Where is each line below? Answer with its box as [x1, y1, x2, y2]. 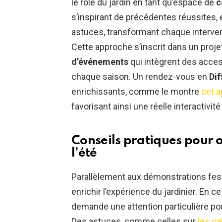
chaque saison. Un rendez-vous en [71, 71, 209, 82]
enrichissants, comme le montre [71, 86, 201, 97]
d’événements [71, 56, 128, 67]
